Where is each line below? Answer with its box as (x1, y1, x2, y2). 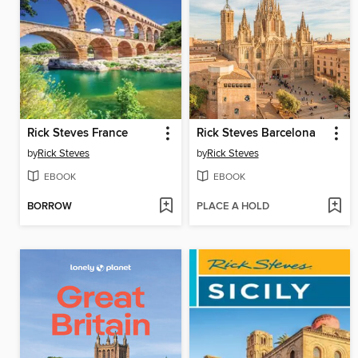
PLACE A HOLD (196, 199, 269, 213)
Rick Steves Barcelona (196, 125, 316, 141)
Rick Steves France (27, 125, 128, 141)
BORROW (27, 199, 72, 213)
